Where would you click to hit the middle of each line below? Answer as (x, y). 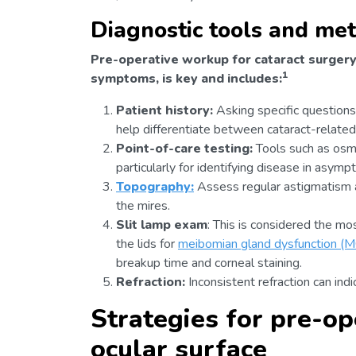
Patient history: (164, 110)
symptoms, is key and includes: (186, 78)
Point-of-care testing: (184, 148)
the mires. (143, 205)
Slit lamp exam (162, 224)
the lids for (147, 244)
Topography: (155, 186)
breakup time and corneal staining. (209, 263)
